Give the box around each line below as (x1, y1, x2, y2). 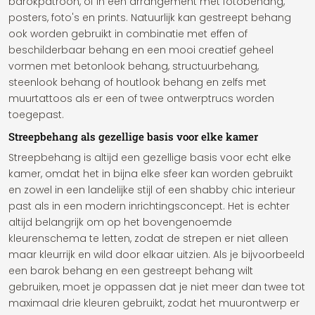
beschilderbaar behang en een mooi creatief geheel (8, 43, 274, 57)
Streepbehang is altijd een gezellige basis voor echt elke (8, 150, 291, 165)
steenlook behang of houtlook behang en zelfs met (8, 75, 266, 89)
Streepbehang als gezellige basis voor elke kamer (8, 129, 258, 143)
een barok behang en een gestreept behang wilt (8, 264, 253, 278)
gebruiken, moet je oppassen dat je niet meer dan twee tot (8, 280, 305, 294)
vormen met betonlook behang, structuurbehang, (8, 59, 259, 73)
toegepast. (8, 108, 64, 122)
